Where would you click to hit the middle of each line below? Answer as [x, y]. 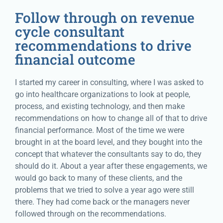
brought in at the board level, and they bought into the [109, 142]
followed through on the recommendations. [91, 214]
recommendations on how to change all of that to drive [111, 118]
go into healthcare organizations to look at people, [103, 95]
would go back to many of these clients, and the [99, 178]
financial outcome [75, 60]
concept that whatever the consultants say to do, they [108, 154]
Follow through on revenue [105, 18]
